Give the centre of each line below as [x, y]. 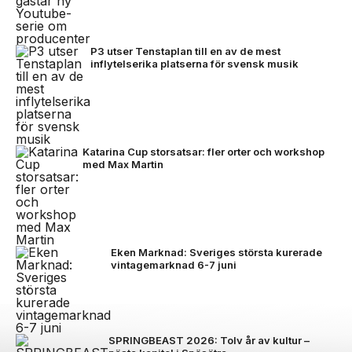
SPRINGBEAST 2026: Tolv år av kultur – [209, 340]
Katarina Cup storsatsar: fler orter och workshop [203, 151]
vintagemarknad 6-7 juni [174, 264]
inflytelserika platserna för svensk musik [194, 63]
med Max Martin [123, 164]
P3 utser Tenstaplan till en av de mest [185, 51]
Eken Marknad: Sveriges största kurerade [216, 252]
